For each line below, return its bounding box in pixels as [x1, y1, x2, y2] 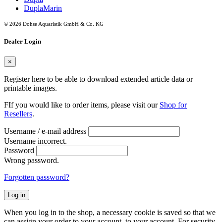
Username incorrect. [4, 137, 67, 146]
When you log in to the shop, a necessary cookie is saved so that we [4, 208, 216, 217]
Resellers [4, 110, 32, 118]
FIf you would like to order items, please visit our [4, 101, 160, 110]
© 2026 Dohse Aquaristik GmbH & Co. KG [4, 20, 104, 27]
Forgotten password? [4, 173, 69, 182]
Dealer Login [4, 38, 41, 46]
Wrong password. [4, 156, 59, 165]
